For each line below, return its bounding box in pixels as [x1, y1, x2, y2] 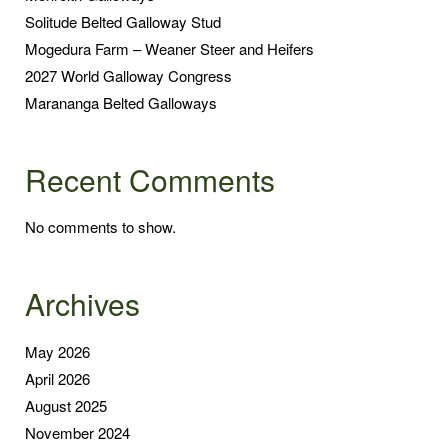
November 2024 [25, 421, 130, 443]
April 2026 [25, 367, 90, 389]
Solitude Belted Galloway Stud [25, 10, 221, 32]
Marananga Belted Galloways [25, 91, 217, 113]
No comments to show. [25, 216, 176, 238]
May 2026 [25, 340, 90, 362]
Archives [25, 282, 140, 326]
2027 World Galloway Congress [25, 64, 232, 86]
